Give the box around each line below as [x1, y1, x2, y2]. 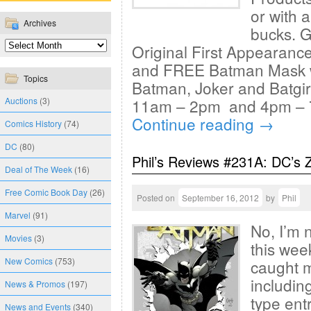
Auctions [5, 94, 37, 106]
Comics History [5, 117, 62, 129]
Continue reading [132, 112, 258, 135]
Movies [5, 232, 32, 244]
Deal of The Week [5, 163, 72, 175]
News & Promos [5, 278, 65, 289]
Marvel [5, 209, 31, 221]
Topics [24, 72, 48, 84]
